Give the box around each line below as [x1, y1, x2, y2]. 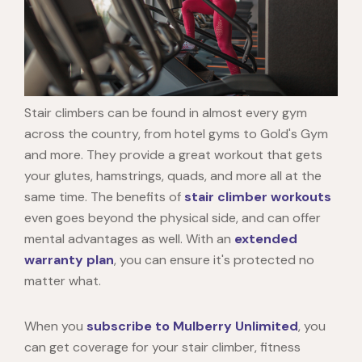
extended [234, 230, 297, 248]
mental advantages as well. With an [24, 230, 234, 248]
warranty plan [24, 251, 114, 269]
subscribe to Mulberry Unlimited [86, 318, 298, 335]
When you [24, 318, 86, 335]
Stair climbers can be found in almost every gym [24, 104, 307, 122]
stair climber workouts [184, 188, 331, 206]
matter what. [24, 272, 101, 290]
